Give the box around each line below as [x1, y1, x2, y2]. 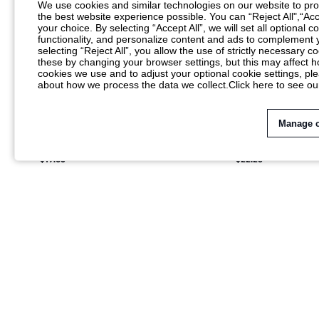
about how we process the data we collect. [38, 79, 229, 90]
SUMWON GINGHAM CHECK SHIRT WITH [40, 132, 206, 145]
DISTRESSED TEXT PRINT [40, 147, 142, 159]
